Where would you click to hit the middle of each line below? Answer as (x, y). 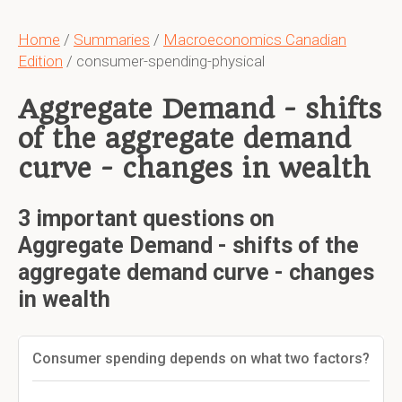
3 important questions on (146, 218)
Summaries (112, 39)
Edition (40, 61)
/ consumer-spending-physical (164, 61)
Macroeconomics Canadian (255, 39)
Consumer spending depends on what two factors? (201, 358)
